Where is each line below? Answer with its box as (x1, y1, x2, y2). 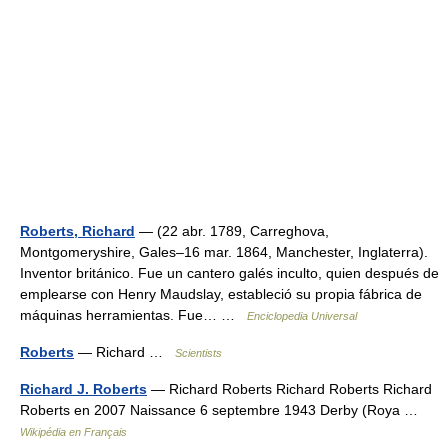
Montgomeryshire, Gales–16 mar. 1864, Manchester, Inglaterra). (20, 244, 428, 260)
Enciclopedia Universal (247, 310, 357, 322)
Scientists (175, 347, 222, 359)
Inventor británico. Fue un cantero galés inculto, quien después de (20, 265, 439, 281)
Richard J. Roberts (20, 381, 147, 397)
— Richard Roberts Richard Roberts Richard (147, 381, 432, 397)
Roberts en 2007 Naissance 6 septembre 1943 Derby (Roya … (20, 402, 426, 418)
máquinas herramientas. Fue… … (20, 307, 247, 323)
